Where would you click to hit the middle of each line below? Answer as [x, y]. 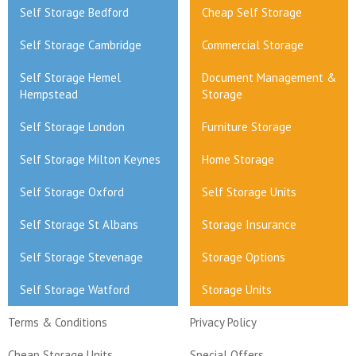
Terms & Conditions [58, 322]
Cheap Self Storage [252, 12]
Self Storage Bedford [74, 12]
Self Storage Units [249, 192]
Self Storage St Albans [79, 224]
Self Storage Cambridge [81, 45]
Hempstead [49, 94]
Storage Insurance [249, 224]
